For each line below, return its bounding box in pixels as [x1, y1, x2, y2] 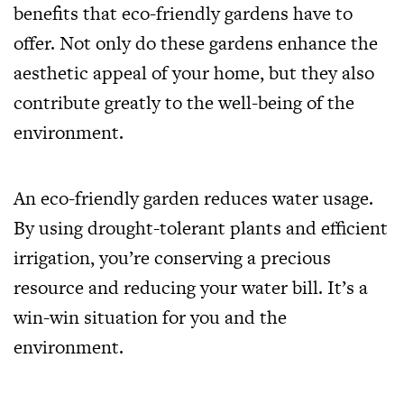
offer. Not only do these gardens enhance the [14, 29, 378, 56]
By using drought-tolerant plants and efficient [14, 214, 388, 241]
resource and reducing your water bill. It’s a [14, 273, 368, 300]
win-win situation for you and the [14, 303, 287, 330]
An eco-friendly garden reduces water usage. [14, 184, 373, 211]
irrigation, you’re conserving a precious [14, 243, 331, 271]
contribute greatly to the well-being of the [14, 88, 354, 115]
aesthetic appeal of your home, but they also [14, 59, 374, 86]
